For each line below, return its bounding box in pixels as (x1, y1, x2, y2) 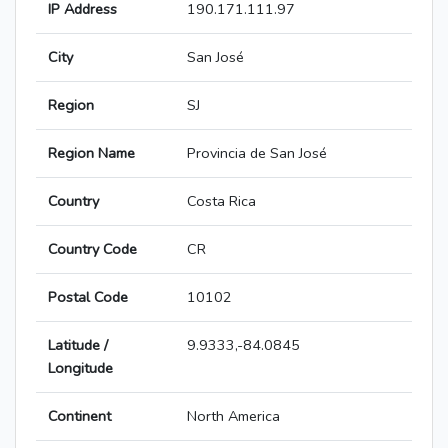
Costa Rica (187, 191, 256, 212)
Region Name (48, 143, 135, 164)
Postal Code (48, 287, 128, 308)
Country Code (48, 239, 137, 260)
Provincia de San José (187, 143, 327, 164)
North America (187, 406, 280, 427)
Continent (48, 406, 111, 427)
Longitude (48, 358, 113, 379)
